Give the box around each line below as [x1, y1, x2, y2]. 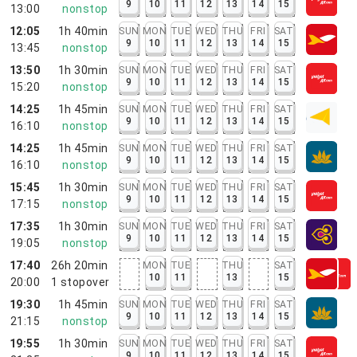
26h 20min [51, 258, 108, 272]
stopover [60, 275, 110, 288]
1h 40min [57, 24, 108, 37]
